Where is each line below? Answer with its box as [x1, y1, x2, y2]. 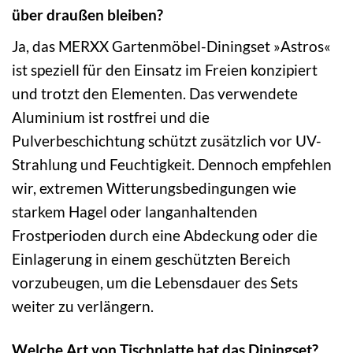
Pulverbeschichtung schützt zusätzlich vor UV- [12, 131, 321, 150]
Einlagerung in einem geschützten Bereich [12, 249, 291, 268]
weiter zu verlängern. [12, 296, 154, 315]
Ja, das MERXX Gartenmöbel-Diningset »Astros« [12, 36, 331, 55]
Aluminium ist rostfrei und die [12, 107, 210, 126]
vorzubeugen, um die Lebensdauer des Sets [12, 273, 298, 292]
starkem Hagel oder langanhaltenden [12, 202, 258, 221]
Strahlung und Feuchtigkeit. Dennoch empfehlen [12, 154, 332, 173]
